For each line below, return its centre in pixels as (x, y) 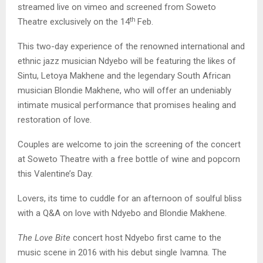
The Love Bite (44, 238)
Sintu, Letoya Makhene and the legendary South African (124, 76)
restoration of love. (55, 120)
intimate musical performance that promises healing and (127, 105)
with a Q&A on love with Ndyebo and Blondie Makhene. (122, 213)
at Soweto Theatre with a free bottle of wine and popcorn (129, 159)
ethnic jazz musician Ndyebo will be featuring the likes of (127, 61)
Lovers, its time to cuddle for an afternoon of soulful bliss (130, 199)
